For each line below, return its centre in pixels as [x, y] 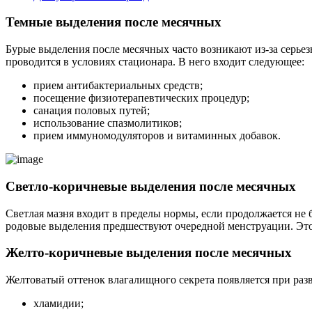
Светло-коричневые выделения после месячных [151, 186]
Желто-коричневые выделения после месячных [149, 253]
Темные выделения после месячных [114, 22]
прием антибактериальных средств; [118, 86]
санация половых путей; [92, 111]
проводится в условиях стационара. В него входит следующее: [155, 62]
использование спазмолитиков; [108, 123]
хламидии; [58, 303]
